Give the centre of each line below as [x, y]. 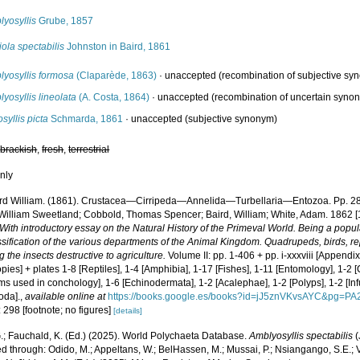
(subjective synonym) [230, 119]
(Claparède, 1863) [116, 76]
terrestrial [89, 149]
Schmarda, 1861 [86, 119]
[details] [128, 311]
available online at [65, 297]
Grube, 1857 [65, 21]
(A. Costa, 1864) [113, 97]
